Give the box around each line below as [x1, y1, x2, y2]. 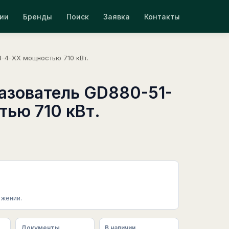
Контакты [144, 12, 180, 21]
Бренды [23, 12, 52, 21]
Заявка [103, 12, 130, 21]
